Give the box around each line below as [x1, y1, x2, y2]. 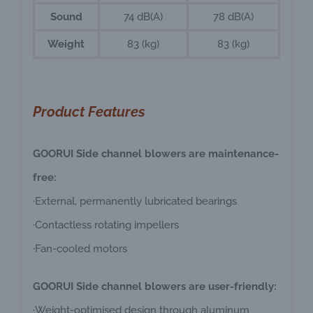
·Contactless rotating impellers [32, 219, 179, 232]
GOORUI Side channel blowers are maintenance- [32, 147, 279, 161]
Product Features [32, 103, 145, 121]
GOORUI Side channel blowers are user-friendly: [32, 280, 277, 293]
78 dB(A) [212, 10, 254, 24]
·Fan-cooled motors [32, 242, 127, 256]
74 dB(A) [123, 10, 163, 24]
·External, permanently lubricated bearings [32, 195, 237, 208]
